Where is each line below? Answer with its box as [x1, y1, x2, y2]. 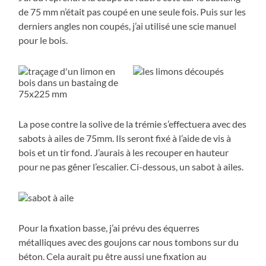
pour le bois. [18, 34, 68, 46]
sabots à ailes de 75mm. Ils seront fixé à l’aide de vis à [18, 132, 232, 144]
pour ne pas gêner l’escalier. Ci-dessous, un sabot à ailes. [18, 160, 244, 172]
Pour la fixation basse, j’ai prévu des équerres [18, 221, 200, 233]
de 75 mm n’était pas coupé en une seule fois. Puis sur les [18, 5, 246, 17]
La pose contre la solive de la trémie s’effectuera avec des [18, 118, 247, 129]
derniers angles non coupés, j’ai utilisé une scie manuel [18, 20, 237, 31]
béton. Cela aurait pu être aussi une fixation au [18, 250, 207, 262]
